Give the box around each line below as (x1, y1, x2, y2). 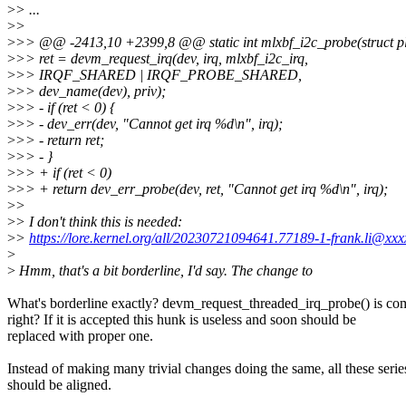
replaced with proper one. (7, 328, 153, 344)
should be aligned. (7, 377, 111, 393)
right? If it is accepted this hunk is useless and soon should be (7, 312, 356, 328)
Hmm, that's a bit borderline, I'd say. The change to (15, 263, 313, 279)
